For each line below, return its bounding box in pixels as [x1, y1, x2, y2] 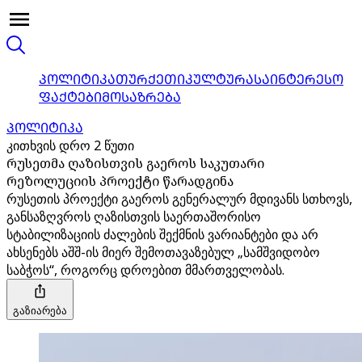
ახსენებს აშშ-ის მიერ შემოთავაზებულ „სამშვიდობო [6, 243, 320, 261]
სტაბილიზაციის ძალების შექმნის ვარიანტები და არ [6, 225, 318, 243]
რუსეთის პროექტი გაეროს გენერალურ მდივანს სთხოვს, [6, 190, 352, 208]
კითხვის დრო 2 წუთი [6, 137, 134, 154]
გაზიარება [13, 303, 67, 318]
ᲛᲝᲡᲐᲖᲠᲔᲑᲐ [102, 88, 181, 106]
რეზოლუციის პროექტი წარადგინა [6, 172, 234, 190]
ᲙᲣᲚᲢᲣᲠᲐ [185, 70, 254, 88]
